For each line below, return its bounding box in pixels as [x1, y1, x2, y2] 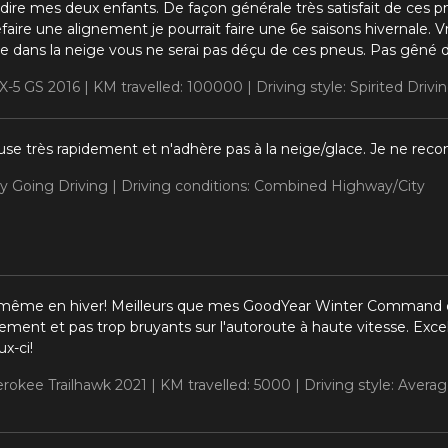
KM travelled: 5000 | [159, 375, 304, 394]
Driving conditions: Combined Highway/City [120, 176, 425, 195]
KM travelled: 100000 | [92, 77, 256, 96]
